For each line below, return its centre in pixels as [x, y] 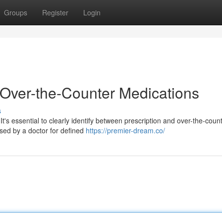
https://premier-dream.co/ [125, 130]
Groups [16, 12]
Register [55, 12]
